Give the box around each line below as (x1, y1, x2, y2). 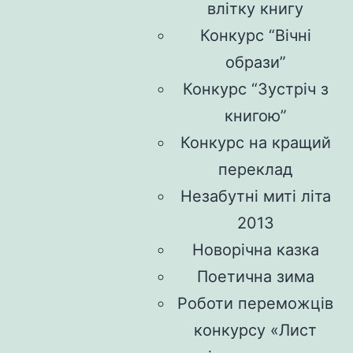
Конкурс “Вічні (199, 25, 311, 45)
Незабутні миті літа (180, 186, 331, 206)
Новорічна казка (191, 240, 319, 259)
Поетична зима (196, 266, 314, 286)
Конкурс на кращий (180, 132, 331, 152)
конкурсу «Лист (194, 320, 317, 340)
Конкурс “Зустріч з (182, 79, 329, 98)
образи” (225, 52, 286, 72)
